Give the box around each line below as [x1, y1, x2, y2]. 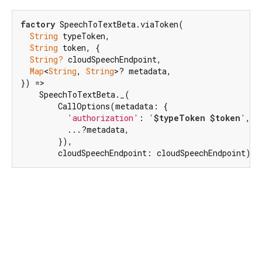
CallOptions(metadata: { [20, 101, 168, 112]
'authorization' [67, 112, 139, 124]
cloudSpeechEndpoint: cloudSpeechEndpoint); [20, 147, 256, 159]
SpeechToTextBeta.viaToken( [55, 19, 184, 30]
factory [20, 19, 55, 30]
